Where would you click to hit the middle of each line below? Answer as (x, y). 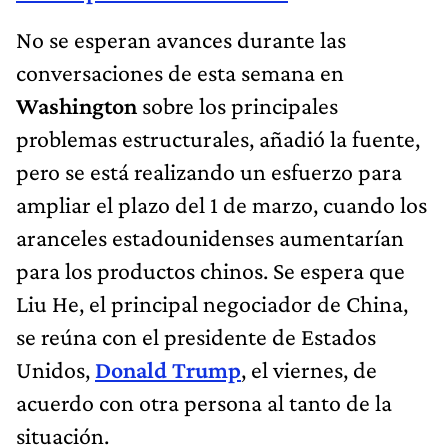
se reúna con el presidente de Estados (196, 336)
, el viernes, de (309, 369)
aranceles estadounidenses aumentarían (210, 237)
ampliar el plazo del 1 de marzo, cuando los (221, 204)
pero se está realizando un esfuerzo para (209, 171)
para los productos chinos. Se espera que (210, 270)
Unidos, (55, 369)
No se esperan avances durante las (181, 39)
